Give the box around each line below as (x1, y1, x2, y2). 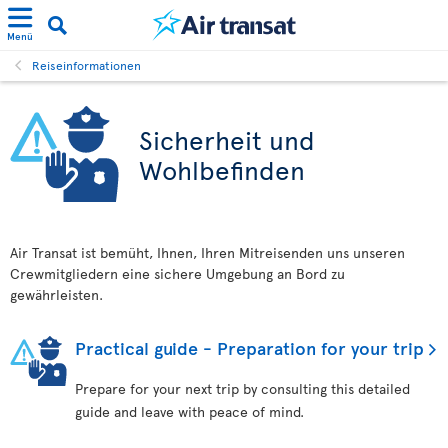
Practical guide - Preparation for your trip (75, 335, 424, 360)
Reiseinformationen (32, 57, 141, 73)
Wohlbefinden (139, 151, 305, 187)
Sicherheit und (139, 121, 315, 157)
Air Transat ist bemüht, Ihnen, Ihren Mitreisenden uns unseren (10, 243, 405, 262)
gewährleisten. (10, 285, 103, 304)
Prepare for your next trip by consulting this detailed (75, 379, 410, 398)
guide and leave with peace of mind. (75, 402, 304, 421)
